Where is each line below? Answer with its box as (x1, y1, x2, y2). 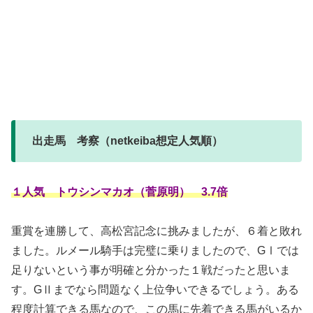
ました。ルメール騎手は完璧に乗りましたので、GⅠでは (11, 245, 299, 257)
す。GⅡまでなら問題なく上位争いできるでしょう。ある (11, 284, 299, 296)
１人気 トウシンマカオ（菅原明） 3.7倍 (11, 185, 228, 198)
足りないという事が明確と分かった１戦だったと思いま (11, 264, 291, 277)
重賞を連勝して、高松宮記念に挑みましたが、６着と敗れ (11, 225, 302, 238)
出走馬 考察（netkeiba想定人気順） (32, 134, 223, 147)
